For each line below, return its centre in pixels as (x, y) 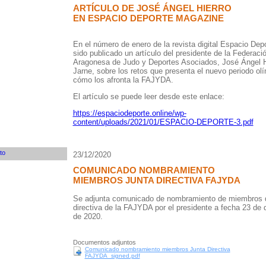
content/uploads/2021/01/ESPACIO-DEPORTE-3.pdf (163, 122)
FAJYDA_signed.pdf (112, 256)
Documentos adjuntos (104, 242)
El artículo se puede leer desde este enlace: (148, 96)
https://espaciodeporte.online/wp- (129, 113)
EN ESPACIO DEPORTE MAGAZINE (148, 18)
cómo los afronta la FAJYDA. (123, 80)
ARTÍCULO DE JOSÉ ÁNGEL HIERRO (152, 8)
